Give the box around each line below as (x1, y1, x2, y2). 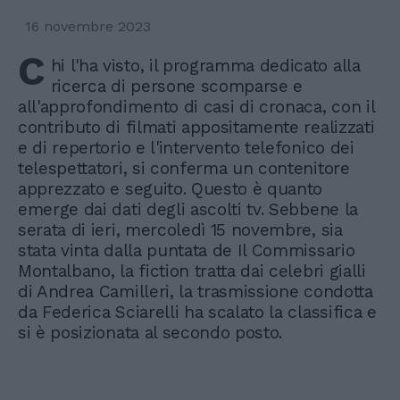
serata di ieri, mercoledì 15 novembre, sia (18, 219, 343, 240)
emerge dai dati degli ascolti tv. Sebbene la (18, 198, 358, 220)
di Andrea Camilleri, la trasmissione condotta (18, 280, 373, 302)
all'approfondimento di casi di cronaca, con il (18, 96, 375, 117)
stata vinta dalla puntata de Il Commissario (18, 239, 355, 261)
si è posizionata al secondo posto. (18, 321, 287, 343)
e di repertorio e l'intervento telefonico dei (18, 137, 354, 158)
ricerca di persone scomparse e (50, 75, 304, 96)
